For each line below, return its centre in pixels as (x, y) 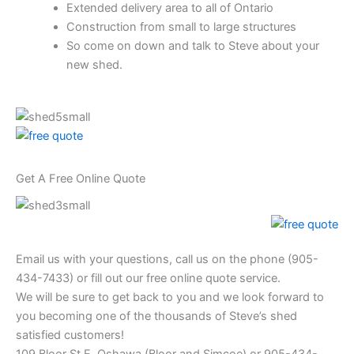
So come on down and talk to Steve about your (192, 45)
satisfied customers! (70, 335)
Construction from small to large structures (181, 26)
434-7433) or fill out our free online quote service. (148, 278)
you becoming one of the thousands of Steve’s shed (156, 316)
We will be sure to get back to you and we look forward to (170, 297)
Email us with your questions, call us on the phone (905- (167, 259)
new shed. (94, 64)
